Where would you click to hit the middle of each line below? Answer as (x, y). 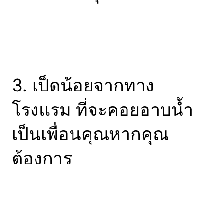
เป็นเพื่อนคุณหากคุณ (90, 134)
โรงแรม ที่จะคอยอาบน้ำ (102, 109)
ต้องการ (42, 158)
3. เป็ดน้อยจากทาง (83, 85)
